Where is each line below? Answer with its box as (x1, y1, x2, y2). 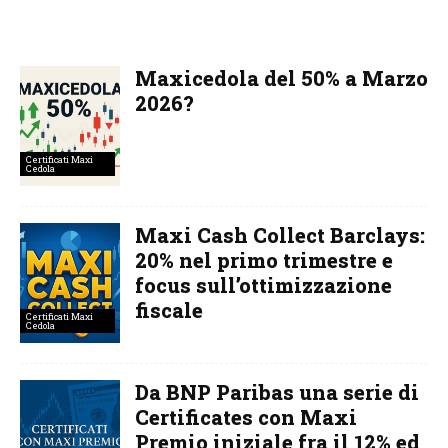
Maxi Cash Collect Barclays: (135, 221, 425, 248)
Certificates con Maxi (135, 403, 357, 430)
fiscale (135, 296, 203, 323)
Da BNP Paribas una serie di (135, 378, 419, 405)
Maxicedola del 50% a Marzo (135, 64, 428, 91)
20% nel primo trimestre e (135, 246, 393, 273)
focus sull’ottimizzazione (135, 271, 392, 298)
